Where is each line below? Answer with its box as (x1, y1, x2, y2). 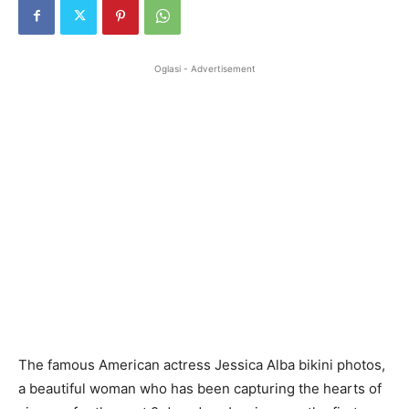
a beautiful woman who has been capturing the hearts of (18, 379, 382, 397)
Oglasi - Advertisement (153, 62, 256, 74)
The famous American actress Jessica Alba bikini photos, (18, 355, 385, 373)
